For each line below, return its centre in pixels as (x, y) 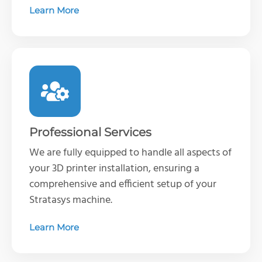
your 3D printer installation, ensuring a (114, 168)
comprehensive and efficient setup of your (123, 184)
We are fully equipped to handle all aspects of (130, 153)
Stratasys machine (70, 200)
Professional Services (90, 132)
